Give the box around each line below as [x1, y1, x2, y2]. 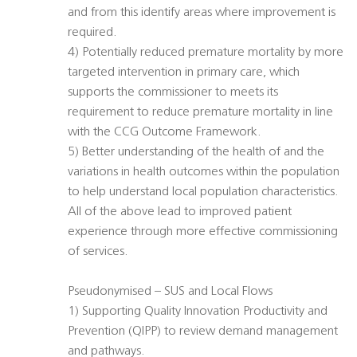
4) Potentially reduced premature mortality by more [68, 46, 343, 60]
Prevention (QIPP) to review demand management [68, 325, 338, 339]
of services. [68, 245, 128, 259]
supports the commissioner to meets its [68, 86, 278, 100]
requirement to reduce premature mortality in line [68, 106, 333, 120]
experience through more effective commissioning [68, 226, 338, 239]
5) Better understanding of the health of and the [68, 146, 324, 159]
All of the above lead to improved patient [68, 206, 292, 219]
